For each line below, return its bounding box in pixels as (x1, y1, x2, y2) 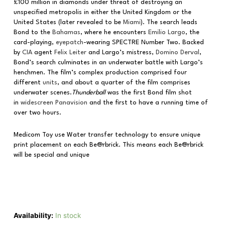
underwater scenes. (13, 89, 72, 96)
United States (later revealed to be (13, 19, 123, 26)
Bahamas (52, 29, 80, 36)
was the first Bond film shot (105, 89, 192, 96)
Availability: (13, 211, 53, 219)
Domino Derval (155, 49, 199, 56)
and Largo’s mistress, (86, 49, 156, 56)
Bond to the (13, 29, 52, 36)
